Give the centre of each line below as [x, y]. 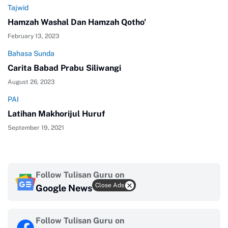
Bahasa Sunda [31, 54]
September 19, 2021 [36, 128]
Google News [64, 188]
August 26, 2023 [31, 82]
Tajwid [18, 8]
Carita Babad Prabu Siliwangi [64, 68]
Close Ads [110, 185]
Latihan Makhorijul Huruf [56, 114]
